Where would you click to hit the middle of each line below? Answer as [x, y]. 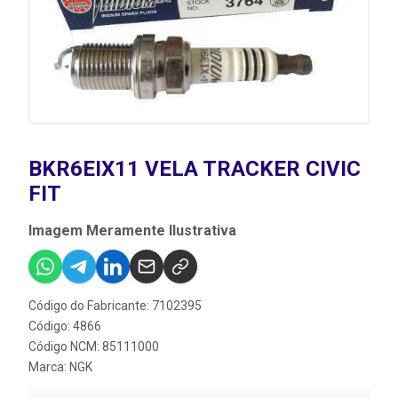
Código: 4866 [65, 326]
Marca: [49, 367]
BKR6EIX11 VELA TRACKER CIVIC [195, 169]
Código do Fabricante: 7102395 [115, 306]
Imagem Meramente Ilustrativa [132, 231]
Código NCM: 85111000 [94, 347]
